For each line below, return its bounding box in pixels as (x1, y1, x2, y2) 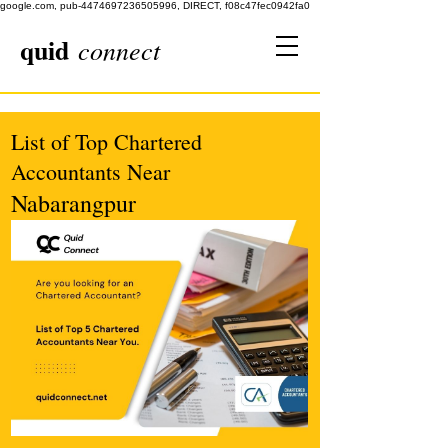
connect (78, 32, 160, 67)
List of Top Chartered (11, 127, 202, 156)
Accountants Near (11, 157, 170, 186)
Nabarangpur (11, 187, 136, 219)
